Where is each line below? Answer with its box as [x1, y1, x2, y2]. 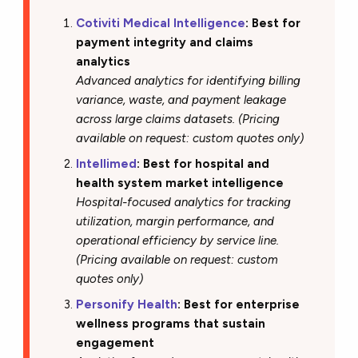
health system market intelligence [75, 175, 284, 190]
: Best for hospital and [136, 156, 269, 171]
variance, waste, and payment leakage [75, 92, 286, 107]
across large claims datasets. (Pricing [75, 111, 280, 126]
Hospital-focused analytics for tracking [75, 194, 291, 209]
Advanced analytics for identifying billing [75, 73, 300, 88]
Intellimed [75, 156, 137, 171]
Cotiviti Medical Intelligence [75, 15, 245, 30]
